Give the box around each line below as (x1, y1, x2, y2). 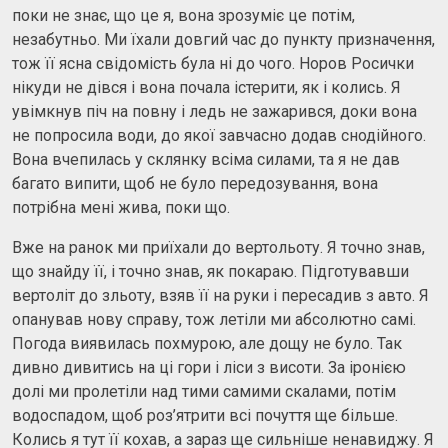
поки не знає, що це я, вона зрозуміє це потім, (12, 5, 355, 25)
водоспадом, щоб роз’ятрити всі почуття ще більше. (12, 405, 398, 425)
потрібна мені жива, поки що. (12, 197, 230, 217)
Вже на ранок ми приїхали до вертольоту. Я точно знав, (12, 237, 425, 257)
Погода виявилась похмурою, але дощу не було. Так (12, 333, 402, 353)
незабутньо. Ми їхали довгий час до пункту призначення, (12, 29, 435, 49)
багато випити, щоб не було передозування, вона (12, 173, 378, 193)
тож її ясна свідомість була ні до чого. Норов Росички (12, 53, 414, 73)
